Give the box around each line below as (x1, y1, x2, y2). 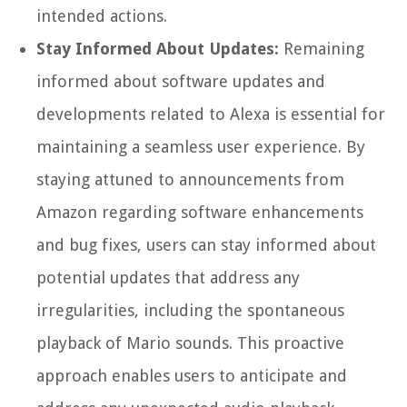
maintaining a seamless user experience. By (36, 137, 365, 157)
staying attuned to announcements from (36, 170, 344, 190)
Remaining (279, 39, 364, 59)
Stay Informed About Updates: (36, 39, 279, 59)
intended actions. (36, 6, 167, 26)
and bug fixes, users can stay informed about (36, 235, 376, 255)
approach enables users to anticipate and (36, 366, 347, 386)
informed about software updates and (36, 72, 325, 92)
